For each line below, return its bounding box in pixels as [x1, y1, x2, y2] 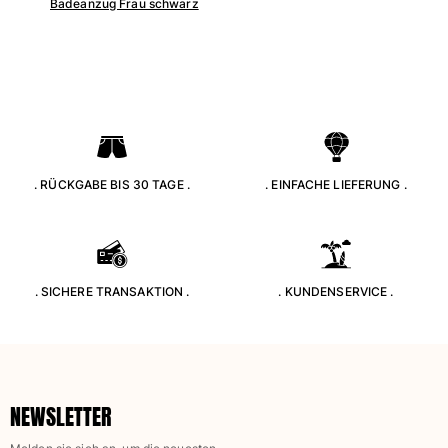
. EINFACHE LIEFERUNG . [265, 176, 407, 192]
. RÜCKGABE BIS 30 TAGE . [34, 176, 190, 192]
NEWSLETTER [10, 400, 111, 433]
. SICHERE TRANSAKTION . [34, 283, 190, 299]
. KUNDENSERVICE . [278, 283, 394, 299]
